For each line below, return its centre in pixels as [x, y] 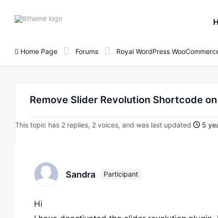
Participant [121, 174]
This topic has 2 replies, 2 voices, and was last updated [104, 125]
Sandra [81, 174]
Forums [87, 51]
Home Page [38, 51]
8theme [74, 18]
